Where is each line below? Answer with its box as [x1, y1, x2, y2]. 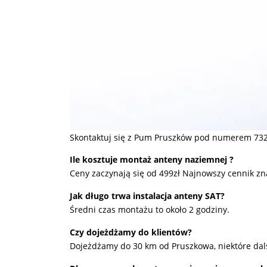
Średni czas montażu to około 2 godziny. [70, 204, 229, 215]
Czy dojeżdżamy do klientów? [70, 226, 192, 238]
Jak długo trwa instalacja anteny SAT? [70, 190, 225, 201]
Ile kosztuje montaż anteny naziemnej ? [70, 154, 234, 165]
